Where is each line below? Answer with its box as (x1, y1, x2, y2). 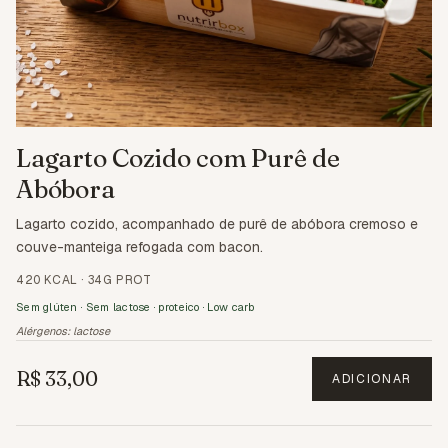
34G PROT (87, 272, 152, 289)
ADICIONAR (331, 371, 412, 388)
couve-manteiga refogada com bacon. (16, 238, 263, 257)
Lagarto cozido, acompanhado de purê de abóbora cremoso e (16, 215, 418, 234)
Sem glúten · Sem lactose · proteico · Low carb (16, 300, 255, 315)
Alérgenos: (16, 324, 73, 339)
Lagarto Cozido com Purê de (16, 143, 340, 174)
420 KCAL (16, 272, 78, 289)
